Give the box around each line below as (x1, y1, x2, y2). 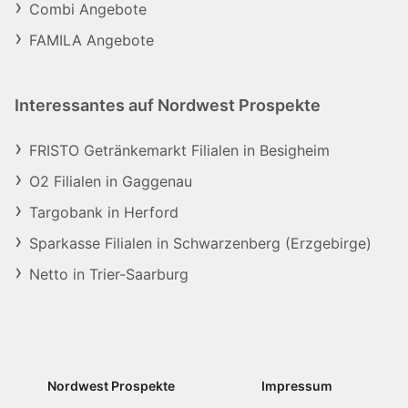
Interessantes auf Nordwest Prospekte (15, 96, 321, 115)
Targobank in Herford (29, 203, 178, 221)
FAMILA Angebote (29, 31, 154, 49)
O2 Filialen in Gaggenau (29, 172, 192, 190)
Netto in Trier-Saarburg (29, 265, 189, 283)
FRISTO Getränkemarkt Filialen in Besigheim (29, 141, 330, 159)
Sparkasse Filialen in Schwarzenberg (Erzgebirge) (29, 234, 372, 252)
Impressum (261, 378, 333, 393)
